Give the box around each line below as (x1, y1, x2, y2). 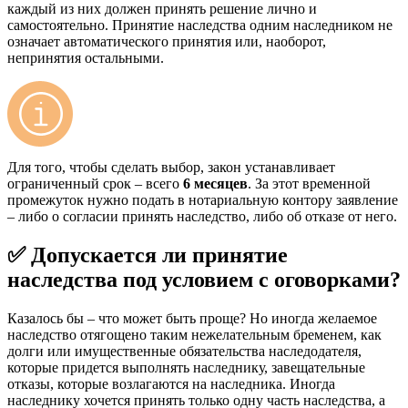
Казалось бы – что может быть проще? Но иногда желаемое (7, 310, 377, 326)
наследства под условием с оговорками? (7, 267, 401, 291)
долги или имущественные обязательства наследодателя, (7, 342, 362, 359)
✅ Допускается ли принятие (7, 242, 288, 267)
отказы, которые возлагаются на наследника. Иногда (7, 375, 335, 392)
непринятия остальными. (7, 49, 164, 66)
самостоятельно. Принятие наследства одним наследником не (7, 16, 393, 33)
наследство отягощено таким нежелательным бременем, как (7, 326, 382, 342)
